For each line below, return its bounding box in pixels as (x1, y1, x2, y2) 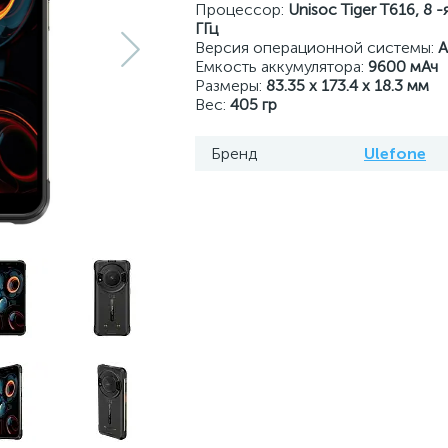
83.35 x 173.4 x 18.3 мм (266, 76, 429, 95)
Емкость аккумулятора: (195, 57, 368, 76)
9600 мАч (368, 57, 438, 76)
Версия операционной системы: (195, 38, 438, 57)
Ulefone (364, 144, 426, 163)
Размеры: (195, 76, 266, 95)
